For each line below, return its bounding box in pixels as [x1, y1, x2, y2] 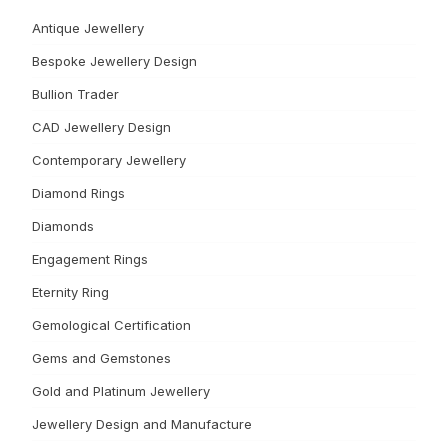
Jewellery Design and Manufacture [32, 415, 252, 432]
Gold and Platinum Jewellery [32, 382, 210, 399]
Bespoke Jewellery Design [32, 52, 197, 69]
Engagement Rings [32, 250, 148, 267]
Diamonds [32, 217, 94, 234]
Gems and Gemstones [32, 349, 171, 366]
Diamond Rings [32, 184, 125, 201]
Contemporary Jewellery [32, 151, 186, 168]
